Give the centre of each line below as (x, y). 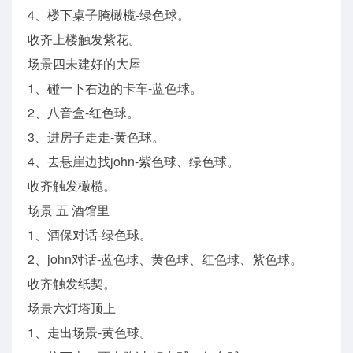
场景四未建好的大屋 (84, 63)
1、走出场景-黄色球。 (90, 332)
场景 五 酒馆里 (69, 210)
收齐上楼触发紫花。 (84, 39)
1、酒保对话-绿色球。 (90, 234)
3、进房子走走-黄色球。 (96, 136)
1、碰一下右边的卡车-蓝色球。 (115, 87)
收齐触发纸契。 (72, 283)
